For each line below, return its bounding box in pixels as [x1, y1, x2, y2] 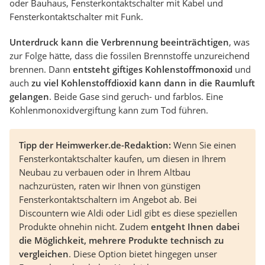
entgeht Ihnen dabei [151, 221, 240, 233]
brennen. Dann [9, 63, 73, 76]
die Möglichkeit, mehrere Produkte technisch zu [19, 234, 224, 247]
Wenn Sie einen [173, 139, 236, 151]
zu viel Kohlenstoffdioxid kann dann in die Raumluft [31, 77, 255, 89]
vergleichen [19, 248, 69, 260]
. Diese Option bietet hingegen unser [69, 248, 217, 260]
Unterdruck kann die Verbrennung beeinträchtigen [9, 36, 229, 49]
